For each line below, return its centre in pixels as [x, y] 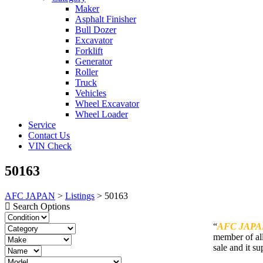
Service [42, 125]
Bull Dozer [96, 30]
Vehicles [91, 93]
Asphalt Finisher [106, 19]
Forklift [89, 51]
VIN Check [50, 146]
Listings [80, 195]
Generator [94, 61]
